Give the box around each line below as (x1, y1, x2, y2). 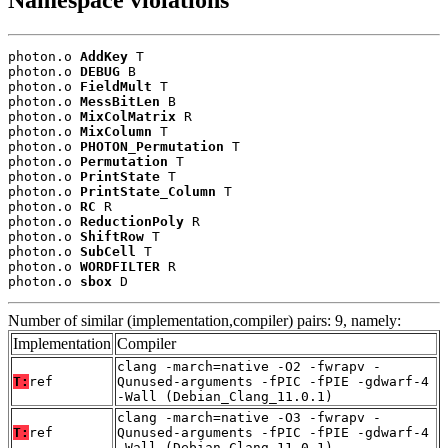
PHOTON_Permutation (80, 139, 224, 155)
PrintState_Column (80, 184, 216, 200)
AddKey (80, 49, 128, 65)
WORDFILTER (80, 259, 160, 275)
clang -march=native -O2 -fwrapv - (117, 359, 381, 375)
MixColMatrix (80, 109, 176, 125)
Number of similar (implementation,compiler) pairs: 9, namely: (8, 312, 401, 330)
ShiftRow (80, 229, 144, 245)
